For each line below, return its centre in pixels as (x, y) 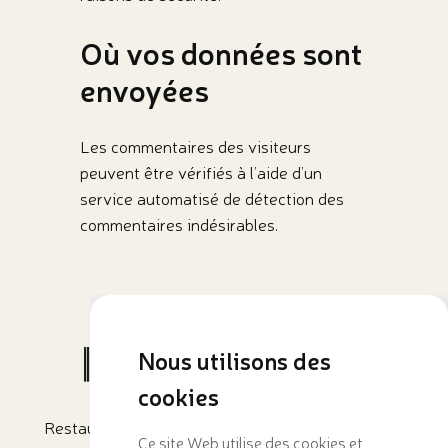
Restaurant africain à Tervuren (156, 428)
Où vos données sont (220, 53)
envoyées (144, 90)
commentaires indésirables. (178, 224)
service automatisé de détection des (211, 198)
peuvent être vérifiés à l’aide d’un (200, 172)
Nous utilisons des (234, 360)
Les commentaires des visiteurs (195, 146)
